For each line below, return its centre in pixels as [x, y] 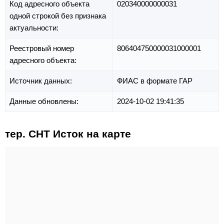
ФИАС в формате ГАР [155, 80]
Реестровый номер [42, 48]
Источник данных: [42, 80]
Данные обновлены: [45, 101]
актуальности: [35, 27]
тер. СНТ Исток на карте [68, 133]
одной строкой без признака [58, 15]
